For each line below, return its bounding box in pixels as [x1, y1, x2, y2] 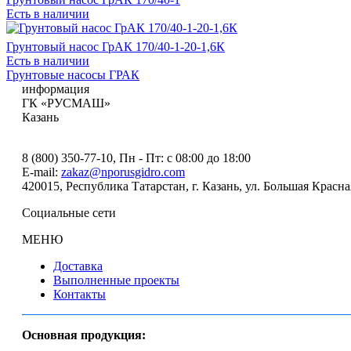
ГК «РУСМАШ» [22, 96, 110, 110]
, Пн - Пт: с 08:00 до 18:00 [113, 150, 251, 165]
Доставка [53, 259, 103, 273]
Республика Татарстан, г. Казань [66, 179, 239, 193]
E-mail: [22, 165, 61, 179]
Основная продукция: [22, 327, 146, 342]
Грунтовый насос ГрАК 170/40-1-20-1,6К [6, 39, 225, 53]
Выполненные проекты [53, 273, 179, 287]
